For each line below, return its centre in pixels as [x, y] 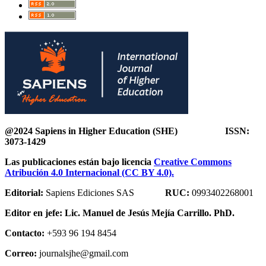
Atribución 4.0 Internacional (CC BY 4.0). [89, 173]
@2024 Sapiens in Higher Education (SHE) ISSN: [127, 131]
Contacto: [25, 233]
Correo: [21, 254]
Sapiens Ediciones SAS [105, 193]
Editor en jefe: [34, 213]
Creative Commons [193, 162]
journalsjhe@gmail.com [83, 254]
